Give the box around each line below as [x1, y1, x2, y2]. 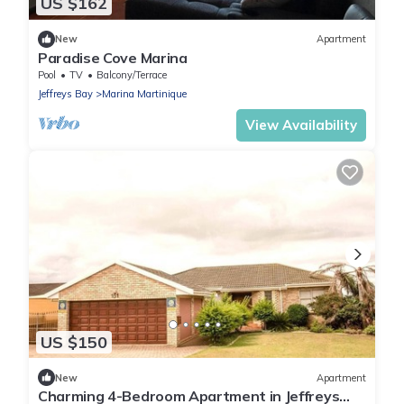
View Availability [245, 115, 357, 133]
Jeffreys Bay [38, 87, 93, 100]
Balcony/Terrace [96, 68, 167, 81]
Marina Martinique [102, 87, 187, 100]
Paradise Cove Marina [38, 48, 188, 67]
